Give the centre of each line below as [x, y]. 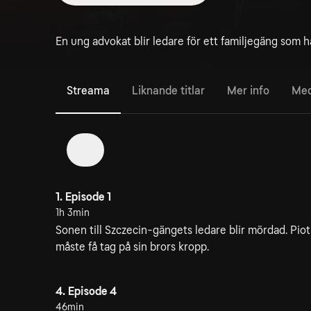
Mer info [248, 91]
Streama [88, 91]
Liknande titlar [168, 91]
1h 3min [73, 212]
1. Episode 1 [83, 197]
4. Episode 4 [86, 291]
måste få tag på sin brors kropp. [132, 247]
